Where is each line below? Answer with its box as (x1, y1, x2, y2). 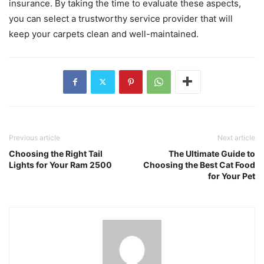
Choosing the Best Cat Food (143, 159, 255, 170)
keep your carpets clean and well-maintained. (9, 28, 199, 39)
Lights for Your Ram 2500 (9, 159, 112, 170)
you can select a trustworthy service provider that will (9, 12, 233, 24)
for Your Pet (208, 170, 255, 181)
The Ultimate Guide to (169, 148, 255, 159)
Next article (217, 133, 255, 142)
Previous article (9, 133, 60, 142)
